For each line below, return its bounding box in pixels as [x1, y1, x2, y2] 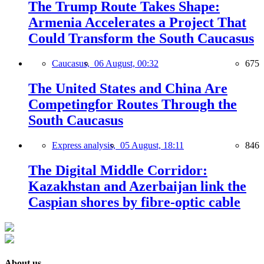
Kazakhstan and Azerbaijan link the [28, 178, 246, 194]
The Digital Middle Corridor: [28, 162, 207, 178]
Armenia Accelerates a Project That [28, 15, 246, 31]
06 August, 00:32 [94, 58, 159, 69]
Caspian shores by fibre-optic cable [28, 194, 240, 210]
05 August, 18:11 [120, 140, 184, 150]
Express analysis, [52, 140, 120, 150]
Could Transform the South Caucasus [28, 31, 254, 47]
